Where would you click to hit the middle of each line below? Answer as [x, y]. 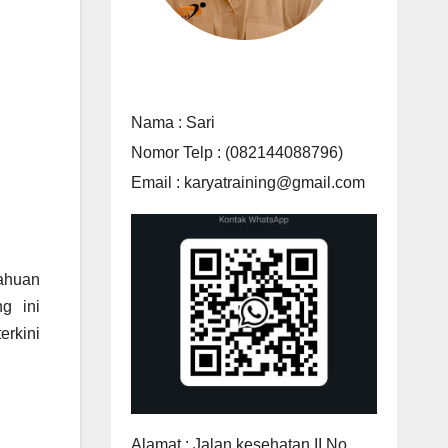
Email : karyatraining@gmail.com [247, 182]
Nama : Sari [172, 122]
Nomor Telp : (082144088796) [236, 152]
